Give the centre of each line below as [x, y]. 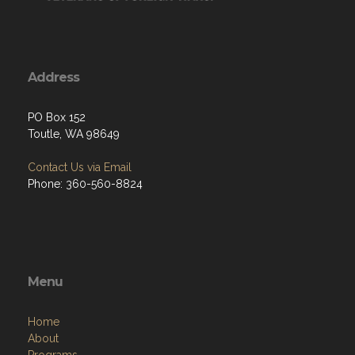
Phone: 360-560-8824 [85, 183]
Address [53, 77]
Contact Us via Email [80, 167]
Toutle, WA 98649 [74, 134]
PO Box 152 [57, 117]
